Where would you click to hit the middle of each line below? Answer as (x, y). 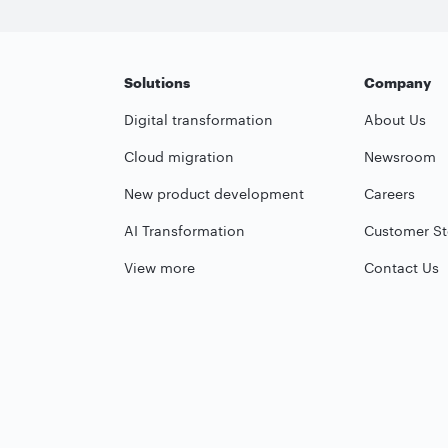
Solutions (157, 82)
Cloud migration (179, 156)
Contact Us (401, 267)
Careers (389, 193)
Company (397, 82)
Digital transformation (198, 119)
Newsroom (400, 156)
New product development (214, 193)
